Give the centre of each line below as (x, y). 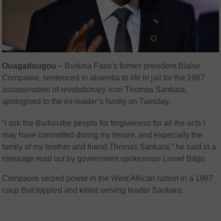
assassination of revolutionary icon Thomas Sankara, (95, 90)
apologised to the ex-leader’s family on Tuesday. (87, 102)
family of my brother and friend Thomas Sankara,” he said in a (109, 147)
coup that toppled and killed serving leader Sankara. (93, 190)
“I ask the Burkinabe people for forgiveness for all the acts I (104, 123)
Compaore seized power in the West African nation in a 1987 (108, 179)
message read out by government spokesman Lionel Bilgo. (105, 159)
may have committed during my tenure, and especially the (102, 135)
